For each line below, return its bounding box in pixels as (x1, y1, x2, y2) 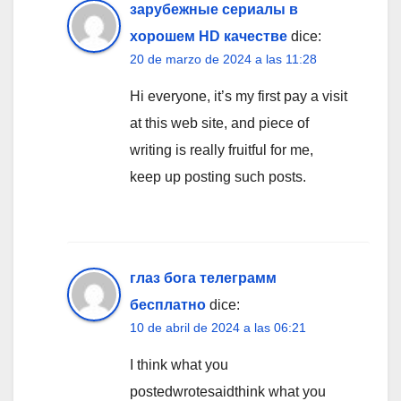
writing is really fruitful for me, (130, 141, 313, 158)
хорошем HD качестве (130, 28, 287, 44)
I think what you (130, 356, 228, 372)
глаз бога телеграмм (130, 269, 277, 286)
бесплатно (130, 296, 206, 312)
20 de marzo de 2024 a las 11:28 (130, 51, 317, 66)
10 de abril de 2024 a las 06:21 (130, 320, 306, 335)
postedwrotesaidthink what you (130, 383, 326, 399)
